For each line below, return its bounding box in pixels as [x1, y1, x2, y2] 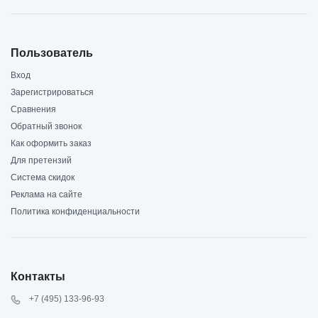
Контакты [11, 270, 65, 283]
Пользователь [11, 47, 93, 60]
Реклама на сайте [11, 190, 82, 200]
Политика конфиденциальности [11, 207, 140, 217]
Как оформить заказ [11, 138, 92, 149]
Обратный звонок [11, 121, 82, 132]
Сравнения [11, 104, 56, 115]
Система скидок [11, 172, 75, 183]
